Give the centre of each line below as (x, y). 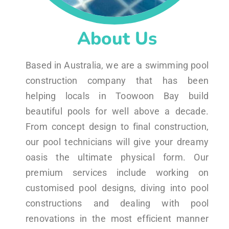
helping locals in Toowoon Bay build (117, 96)
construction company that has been (117, 80)
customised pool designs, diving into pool (117, 188)
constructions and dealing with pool (117, 203)
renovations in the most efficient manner (117, 218)
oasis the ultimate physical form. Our (117, 157)
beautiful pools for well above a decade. (117, 111)
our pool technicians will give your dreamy (117, 142)
